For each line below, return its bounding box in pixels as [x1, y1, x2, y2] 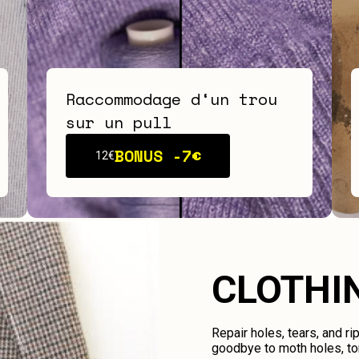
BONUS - [114, 143, 182, 167]
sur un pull [66, 110, 171, 134]
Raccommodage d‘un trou [66, 87, 277, 111]
